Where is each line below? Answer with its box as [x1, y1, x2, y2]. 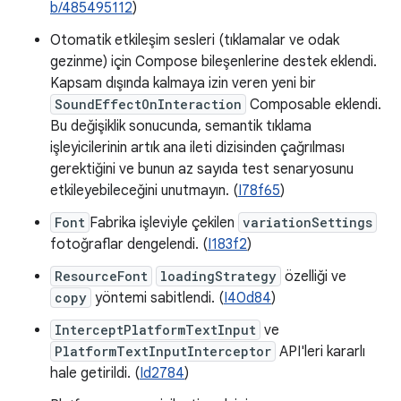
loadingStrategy [160, 268, 277, 285]
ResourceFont [55, 268, 148, 285]
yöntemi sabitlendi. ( [91, 289, 224, 307]
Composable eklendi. [246, 96, 381, 114]
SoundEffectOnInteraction [55, 96, 242, 113]
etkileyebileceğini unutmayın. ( [50, 182, 238, 200]
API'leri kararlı [276, 343, 365, 361]
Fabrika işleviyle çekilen [90, 214, 238, 232]
